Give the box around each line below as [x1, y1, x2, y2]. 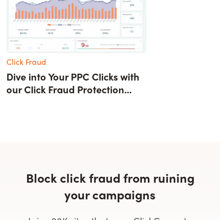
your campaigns [64, 186, 156, 204]
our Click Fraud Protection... [6, 82, 132, 97]
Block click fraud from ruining [26, 169, 194, 187]
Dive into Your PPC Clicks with [6, 69, 140, 84]
